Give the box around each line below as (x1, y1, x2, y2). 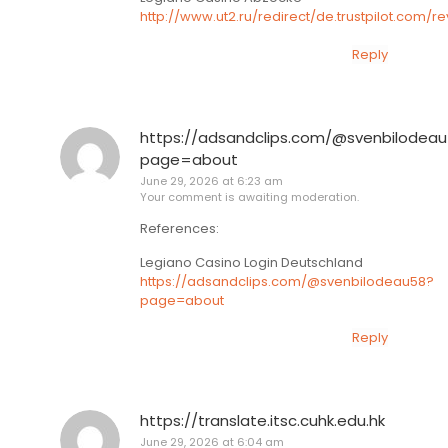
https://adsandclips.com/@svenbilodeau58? (140, 271, 434, 291)
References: (140, 219, 219, 239)
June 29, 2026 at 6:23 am (140, 172, 283, 189)
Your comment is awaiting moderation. (140, 188, 359, 205)
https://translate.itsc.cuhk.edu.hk (140, 409, 385, 431)
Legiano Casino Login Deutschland (140, 252, 363, 272)
